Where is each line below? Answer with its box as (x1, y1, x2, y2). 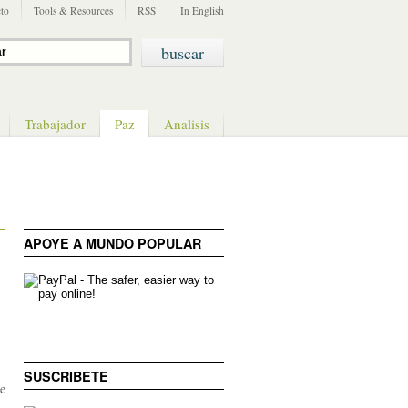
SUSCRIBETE (24, 367, 108, 385)
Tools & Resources (34, 4, 113, 17)
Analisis (163, 115, 209, 133)
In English (180, 4, 224, 17)
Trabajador (24, 115, 86, 133)
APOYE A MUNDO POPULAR (24, 234, 201, 252)
